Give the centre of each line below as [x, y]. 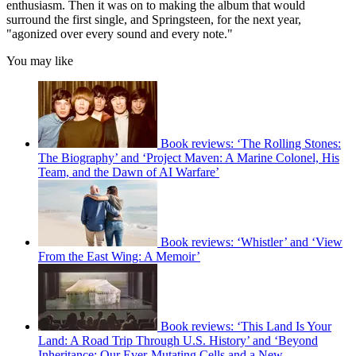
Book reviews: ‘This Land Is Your [246, 327]
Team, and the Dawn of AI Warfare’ [129, 172]
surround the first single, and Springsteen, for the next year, [154, 20]
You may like [40, 61]
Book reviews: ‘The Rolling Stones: [251, 144]
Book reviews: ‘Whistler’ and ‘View [252, 242]
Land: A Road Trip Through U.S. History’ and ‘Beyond [178, 341]
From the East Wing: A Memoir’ [119, 257]
